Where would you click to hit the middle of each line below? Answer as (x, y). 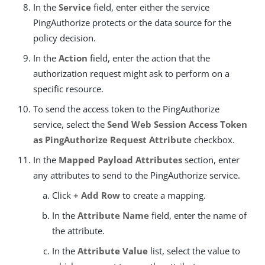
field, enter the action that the (149, 58)
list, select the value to (194, 251)
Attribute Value (113, 251)
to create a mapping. (163, 195)
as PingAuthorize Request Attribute (112, 140)
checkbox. (213, 140)
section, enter (211, 160)
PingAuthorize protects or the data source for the (132, 23)
